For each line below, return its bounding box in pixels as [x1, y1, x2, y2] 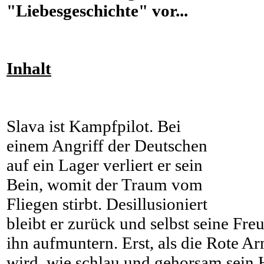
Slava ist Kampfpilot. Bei [6, 116, 181, 136]
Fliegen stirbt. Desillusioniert [6, 194, 207, 213]
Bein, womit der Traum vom [6, 174, 203, 194]
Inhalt [6, 58, 51, 78]
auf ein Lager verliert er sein [6, 155, 203, 174]
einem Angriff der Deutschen [6, 136, 207, 155]
